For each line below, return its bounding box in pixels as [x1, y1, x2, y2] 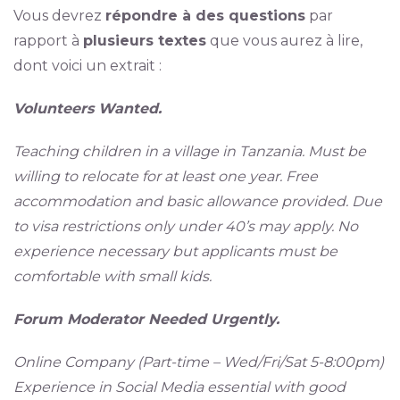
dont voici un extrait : [12, 57, 162, 74]
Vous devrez [12, 7, 105, 24]
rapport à [12, 32, 83, 49]
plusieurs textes [82, 32, 206, 49]
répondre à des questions [104, 7, 305, 24]
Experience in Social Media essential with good [12, 379, 346, 396]
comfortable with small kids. [12, 268, 212, 285]
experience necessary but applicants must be [12, 243, 337, 260]
